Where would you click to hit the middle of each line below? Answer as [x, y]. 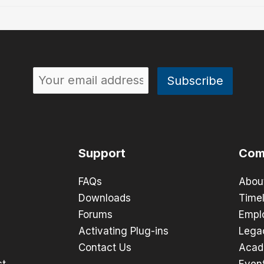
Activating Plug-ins [123, 231]
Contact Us [105, 248]
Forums [95, 215]
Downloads [104, 198]
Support [102, 154]
